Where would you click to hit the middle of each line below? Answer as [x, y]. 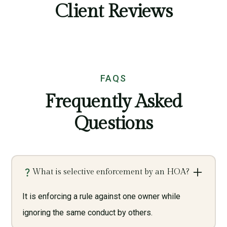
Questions [113, 124]
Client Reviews [113, 12]
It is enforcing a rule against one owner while [101, 196]
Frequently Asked [113, 102]
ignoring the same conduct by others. [87, 212]
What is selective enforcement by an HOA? [111, 172]
